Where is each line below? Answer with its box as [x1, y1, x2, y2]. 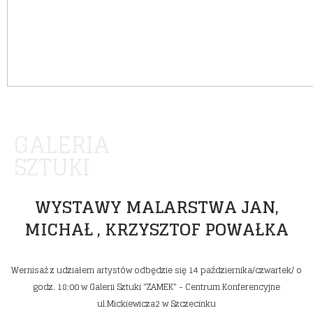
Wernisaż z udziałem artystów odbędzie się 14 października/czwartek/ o [11, 263, 302, 278]
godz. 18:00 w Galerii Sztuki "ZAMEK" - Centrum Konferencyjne [33, 279, 280, 295]
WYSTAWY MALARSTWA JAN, [34, 192, 279, 223]
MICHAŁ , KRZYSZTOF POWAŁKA [24, 214, 289, 245]
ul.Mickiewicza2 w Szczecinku [97, 296, 216, 312]
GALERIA [14, 124, 110, 165]
